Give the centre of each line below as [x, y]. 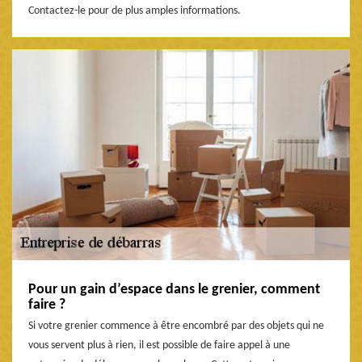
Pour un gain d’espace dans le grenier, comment [174, 290]
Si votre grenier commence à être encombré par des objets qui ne [176, 326]
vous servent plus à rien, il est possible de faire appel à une [159, 346]
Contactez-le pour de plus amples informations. [135, 11]
